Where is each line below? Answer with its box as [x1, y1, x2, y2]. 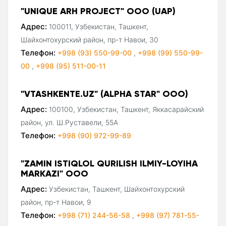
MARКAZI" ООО [21, 167, 88, 179]
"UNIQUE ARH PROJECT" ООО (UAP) [21, 5, 176, 17]
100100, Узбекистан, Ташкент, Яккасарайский [49, 104, 204, 114]
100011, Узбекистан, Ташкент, [49, 22, 148, 31]
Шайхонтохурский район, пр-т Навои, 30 [21, 35, 158, 44]
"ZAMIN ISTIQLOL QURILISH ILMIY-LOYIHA [21, 157, 198, 169]
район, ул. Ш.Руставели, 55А [21, 118, 118, 127]
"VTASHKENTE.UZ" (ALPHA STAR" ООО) [21, 87, 188, 99]
